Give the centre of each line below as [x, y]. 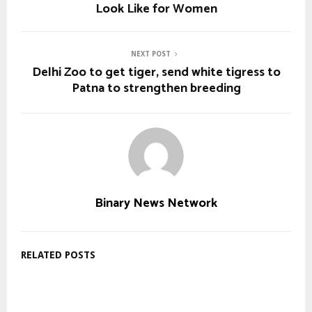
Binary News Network [156, 203]
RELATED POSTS [58, 255]
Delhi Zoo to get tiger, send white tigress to [156, 72]
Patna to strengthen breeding [156, 88]
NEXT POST [150, 54]
